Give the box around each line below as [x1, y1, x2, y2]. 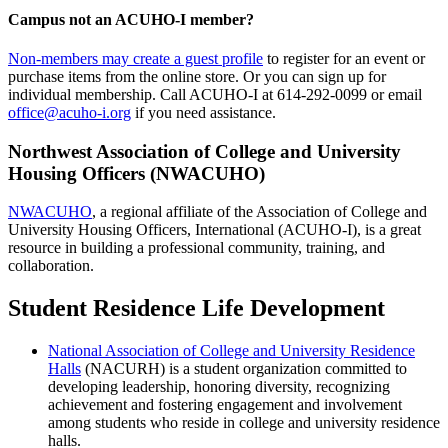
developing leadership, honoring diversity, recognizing [48, 378, 390, 396]
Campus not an [8, 10, 115, 28]
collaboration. [8, 257, 98, 275]
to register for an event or [263, 49, 425, 67]
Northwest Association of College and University [8, 140, 401, 162]
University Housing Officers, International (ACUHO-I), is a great [8, 221, 421, 239]
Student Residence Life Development [8, 295, 385, 322]
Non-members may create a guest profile [8, 49, 263, 67]
